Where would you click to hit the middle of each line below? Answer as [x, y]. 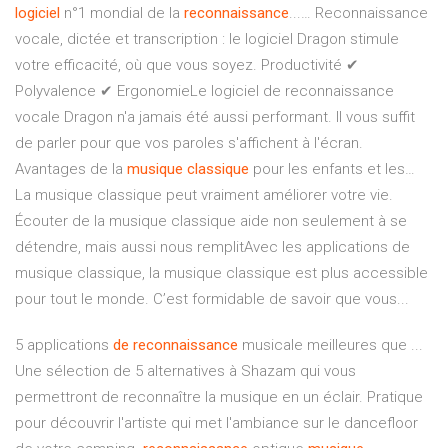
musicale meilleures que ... [330, 345]
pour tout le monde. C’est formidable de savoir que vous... [212, 299]
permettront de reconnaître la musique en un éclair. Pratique [219, 397]
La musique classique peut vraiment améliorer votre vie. [204, 195]
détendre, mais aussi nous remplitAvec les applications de [212, 247]
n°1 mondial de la [122, 13]
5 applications [64, 345]
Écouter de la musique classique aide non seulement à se [211, 221]
